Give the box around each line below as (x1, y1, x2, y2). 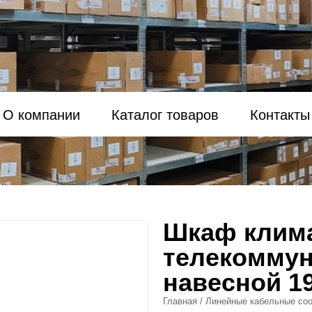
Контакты (249, 107, 310, 123)
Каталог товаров (111, 107, 219, 123)
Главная (163, 296, 197, 306)
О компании (2, 107, 80, 123)
